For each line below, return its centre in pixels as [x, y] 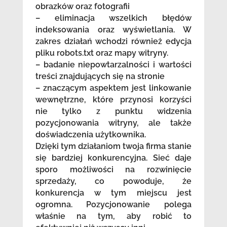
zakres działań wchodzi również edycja [113, 42]
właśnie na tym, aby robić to [113, 216]
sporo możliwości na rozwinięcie [113, 170]
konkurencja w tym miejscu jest [113, 193]
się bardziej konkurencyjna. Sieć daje [113, 158]
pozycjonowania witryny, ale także [113, 123]
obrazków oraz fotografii [82, 7]
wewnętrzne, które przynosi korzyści [113, 100]
